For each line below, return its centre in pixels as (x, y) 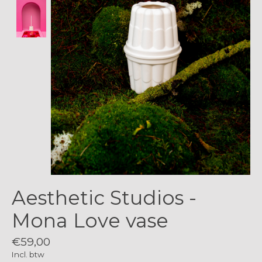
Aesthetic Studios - (104, 198)
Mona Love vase (90, 221)
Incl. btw (28, 255)
